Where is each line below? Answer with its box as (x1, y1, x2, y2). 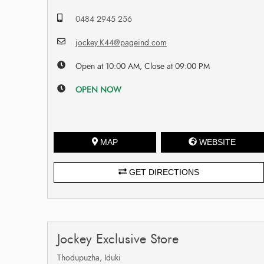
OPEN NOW (75, 84, 122, 95)
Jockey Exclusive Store (57, 229, 179, 248)
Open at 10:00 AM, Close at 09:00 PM (75, 60, 210, 72)
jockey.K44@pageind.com (75, 37, 167, 48)
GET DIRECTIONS (126, 167, 199, 177)
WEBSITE (199, 137, 236, 147)
